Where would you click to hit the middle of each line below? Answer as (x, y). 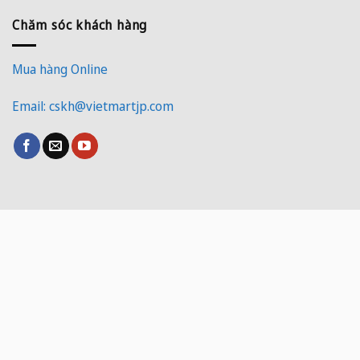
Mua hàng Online (60, 69)
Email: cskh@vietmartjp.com (93, 106)
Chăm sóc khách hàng (80, 25)
